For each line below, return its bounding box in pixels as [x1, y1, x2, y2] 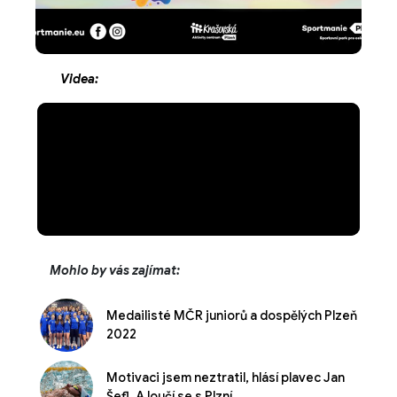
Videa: [60, 71, 98, 88]
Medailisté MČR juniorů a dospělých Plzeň [106, 307, 357, 324]
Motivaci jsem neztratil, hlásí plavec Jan [106, 370, 345, 386]
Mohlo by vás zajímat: [50, 262, 180, 279]
